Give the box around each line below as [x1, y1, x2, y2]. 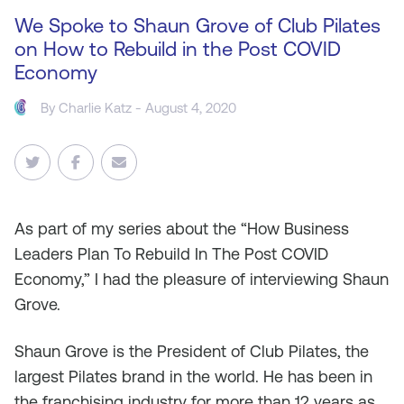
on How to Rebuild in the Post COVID [14, 38, 341, 60]
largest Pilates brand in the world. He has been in [14, 367, 372, 386]
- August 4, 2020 [132, 99, 237, 115]
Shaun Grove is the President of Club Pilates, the [14, 342, 369, 361]
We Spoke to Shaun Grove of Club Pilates [14, 14, 381, 37]
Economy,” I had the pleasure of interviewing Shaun [14, 270, 389, 289]
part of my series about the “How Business [38, 219, 349, 238]
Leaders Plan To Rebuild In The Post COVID [14, 244, 328, 263]
